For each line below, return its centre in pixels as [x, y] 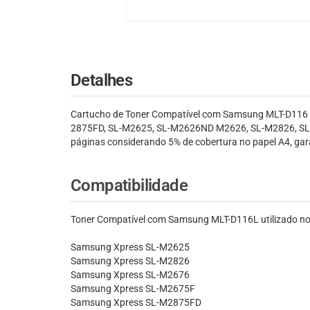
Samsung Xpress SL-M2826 [130, 261]
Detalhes [102, 81]
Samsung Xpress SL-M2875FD [136, 303]
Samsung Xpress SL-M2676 [130, 275]
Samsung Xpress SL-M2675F [133, 289]
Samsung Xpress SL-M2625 [130, 247]
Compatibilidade [129, 186]
